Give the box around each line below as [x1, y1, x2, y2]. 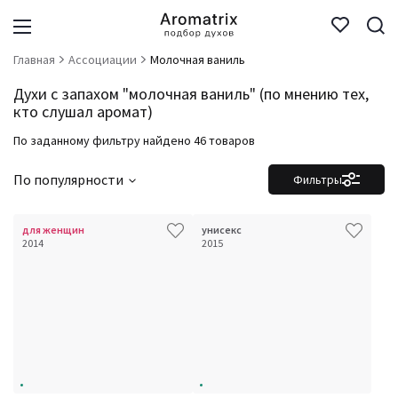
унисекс [201, 223, 242, 236]
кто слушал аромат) [13, 101, 153, 122]
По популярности [13, 171, 123, 188]
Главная [13, 52, 55, 68]
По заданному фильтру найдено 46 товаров [13, 132, 255, 148]
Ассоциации [68, 52, 137, 68]
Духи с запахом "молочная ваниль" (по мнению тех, [13, 84, 369, 104]
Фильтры [293, 171, 342, 187]
